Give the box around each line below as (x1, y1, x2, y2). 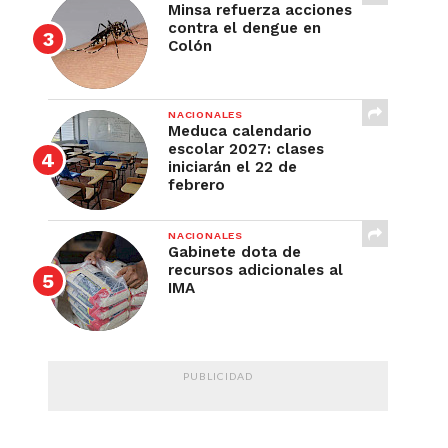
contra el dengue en (168, 19, 321, 37)
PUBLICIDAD (182, 370, 254, 382)
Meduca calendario (168, 122, 312, 140)
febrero (168, 176, 225, 194)
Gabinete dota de (168, 243, 301, 261)
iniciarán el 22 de (168, 158, 297, 176)
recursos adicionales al (168, 261, 343, 279)
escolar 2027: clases (168, 140, 324, 158)
